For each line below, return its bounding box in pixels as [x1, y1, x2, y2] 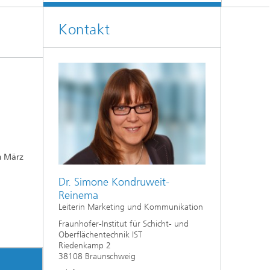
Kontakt [58, 21, 110, 38]
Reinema [58, 188, 98, 202]
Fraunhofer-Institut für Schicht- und [58, 218, 189, 229]
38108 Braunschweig [58, 251, 136, 262]
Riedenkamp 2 [58, 240, 111, 251]
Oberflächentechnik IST [58, 229, 142, 240]
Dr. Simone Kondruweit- [58, 175, 169, 189]
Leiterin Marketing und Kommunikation [58, 201, 203, 212]
